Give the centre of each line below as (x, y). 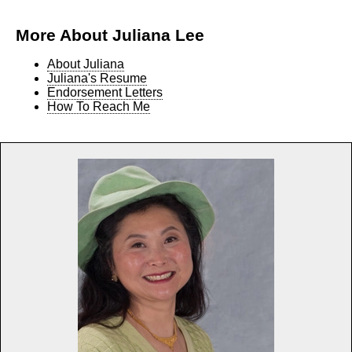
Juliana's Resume (97, 78)
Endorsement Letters (105, 92)
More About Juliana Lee (110, 35)
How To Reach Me (99, 106)
